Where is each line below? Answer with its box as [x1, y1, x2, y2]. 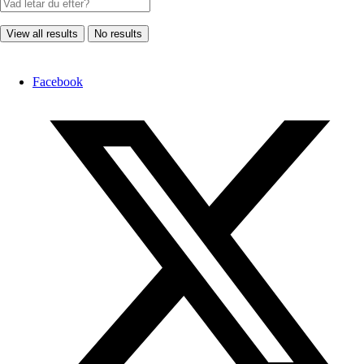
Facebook [32, 75, 83, 89]
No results [94, 28, 142, 41]
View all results [6, 28, 78, 41]
